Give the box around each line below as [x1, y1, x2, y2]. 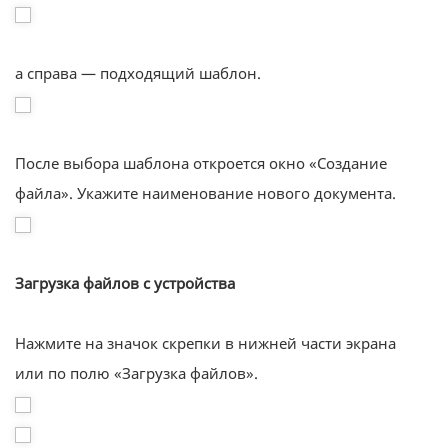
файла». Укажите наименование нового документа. [15, 183, 396, 203]
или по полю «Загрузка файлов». [15, 363, 258, 383]
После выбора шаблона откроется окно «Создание [15, 153, 387, 173]
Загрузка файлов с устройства [15, 273, 235, 293]
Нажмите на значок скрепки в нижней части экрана [15, 333, 396, 353]
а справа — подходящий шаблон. [15, 63, 261, 83]
